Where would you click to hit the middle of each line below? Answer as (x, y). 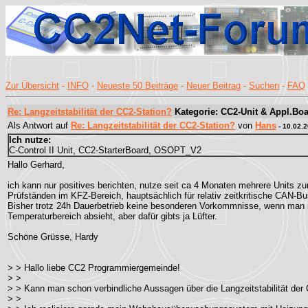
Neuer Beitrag (213, 86)
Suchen (264, 86)
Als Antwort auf (39, 125)
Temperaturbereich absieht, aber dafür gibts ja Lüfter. (112, 216)
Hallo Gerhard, (36, 165)
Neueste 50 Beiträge (137, 86)
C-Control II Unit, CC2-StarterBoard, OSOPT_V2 (105, 150)
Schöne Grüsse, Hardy (53, 237)
